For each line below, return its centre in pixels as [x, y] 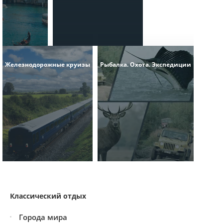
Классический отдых [48, 196]
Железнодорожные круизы [48, 64]
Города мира [43, 217]
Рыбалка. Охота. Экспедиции [146, 64]
